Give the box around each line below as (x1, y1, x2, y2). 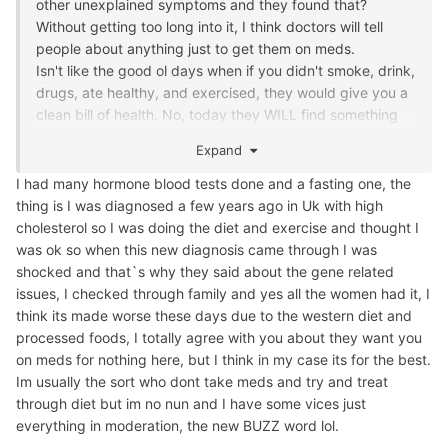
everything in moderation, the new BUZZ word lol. (16, 417, 339, 435)
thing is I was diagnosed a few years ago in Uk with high (16, 197, 383, 215)
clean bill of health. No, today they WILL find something (36, 105, 398, 123)
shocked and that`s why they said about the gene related (16, 263, 394, 281)
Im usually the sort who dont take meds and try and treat (16, 373, 388, 391)
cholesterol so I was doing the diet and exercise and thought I (16, 219, 419, 237)
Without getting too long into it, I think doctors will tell (36, 17, 383, 35)
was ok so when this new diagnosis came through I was (16, 241, 377, 259)
